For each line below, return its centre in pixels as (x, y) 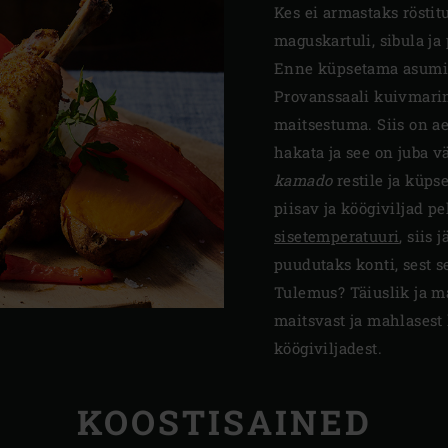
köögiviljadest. (328, 348)
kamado (303, 180)
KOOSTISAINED (224, 422)
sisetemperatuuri (337, 236)
